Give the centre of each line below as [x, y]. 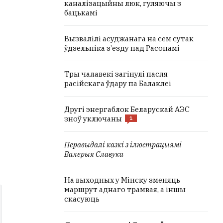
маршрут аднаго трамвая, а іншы [125, 189]
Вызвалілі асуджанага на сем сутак [129, 39]
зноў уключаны [93, 119]
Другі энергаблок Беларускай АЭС [127, 109]
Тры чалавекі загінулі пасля [116, 74]
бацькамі [81, 13]
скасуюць [82, 199]
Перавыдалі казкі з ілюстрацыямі [123, 145]
